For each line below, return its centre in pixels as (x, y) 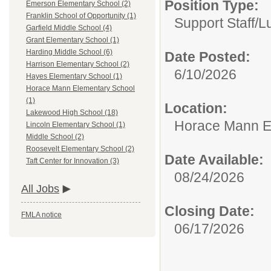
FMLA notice (41, 215)
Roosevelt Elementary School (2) (80, 149)
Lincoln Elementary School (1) (76, 125)
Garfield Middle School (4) (69, 28)
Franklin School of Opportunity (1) (81, 16)
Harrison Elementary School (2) (78, 64)
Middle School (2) (55, 137)
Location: (196, 108)
